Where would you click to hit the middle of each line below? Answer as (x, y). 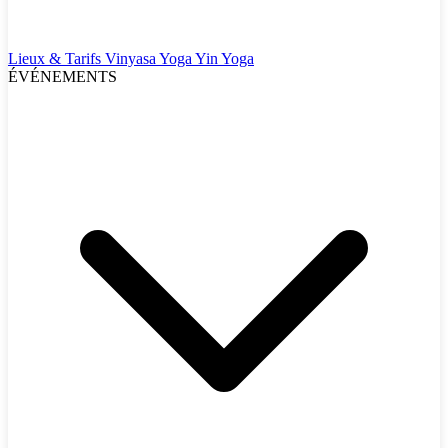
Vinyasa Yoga (150, 58)
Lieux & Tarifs (56, 58)
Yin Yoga (224, 58)
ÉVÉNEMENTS (62, 76)
